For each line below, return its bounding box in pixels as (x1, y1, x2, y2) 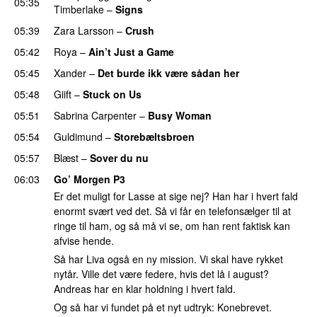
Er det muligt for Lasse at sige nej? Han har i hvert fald (54, 189, 298, 204)
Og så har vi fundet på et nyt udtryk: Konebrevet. (54, 299, 272, 314)
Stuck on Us (83, 86, 142, 101)
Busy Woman (148, 108, 212, 122)
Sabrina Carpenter (54, 108, 137, 122)
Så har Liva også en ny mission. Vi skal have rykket (54, 252, 283, 267)
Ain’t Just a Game (88, 44, 174, 59)
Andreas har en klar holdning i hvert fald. (54, 282, 236, 296)
